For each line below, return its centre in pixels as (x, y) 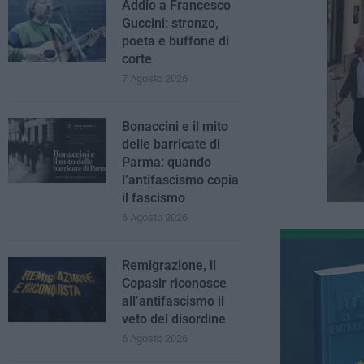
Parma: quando (167, 162)
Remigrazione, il (169, 265)
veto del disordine (174, 319)
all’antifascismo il (173, 301)
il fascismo (154, 198)
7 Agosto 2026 (155, 78)
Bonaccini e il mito (175, 126)
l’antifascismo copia (180, 180)
